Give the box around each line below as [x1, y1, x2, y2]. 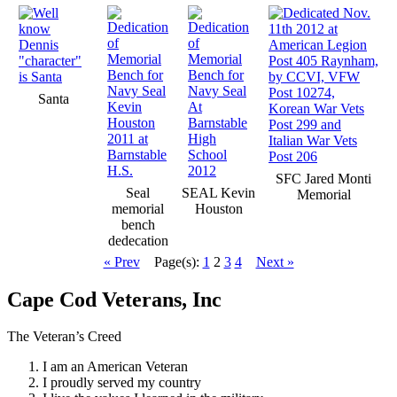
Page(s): [153, 253, 203, 269]
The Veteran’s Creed [7, 329, 121, 345]
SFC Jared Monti [276, 170, 371, 186]
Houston [194, 200, 243, 216]
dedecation [107, 232, 168, 248]
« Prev [103, 253, 140, 269]
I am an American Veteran [43, 359, 188, 375]
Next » [255, 253, 294, 269]
